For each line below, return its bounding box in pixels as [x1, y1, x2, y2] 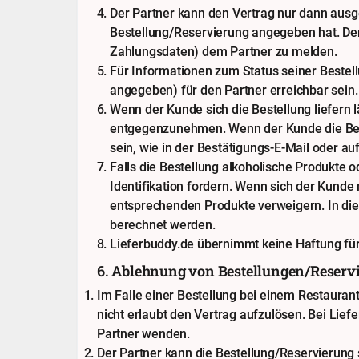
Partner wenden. [97, 325, 191, 343]
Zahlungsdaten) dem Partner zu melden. [110, 42, 337, 61]
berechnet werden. [110, 216, 216, 234]
